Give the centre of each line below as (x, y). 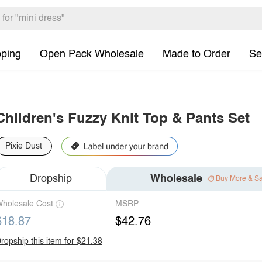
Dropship (51, 179)
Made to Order (196, 54)
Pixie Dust (24, 146)
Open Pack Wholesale (92, 54)
